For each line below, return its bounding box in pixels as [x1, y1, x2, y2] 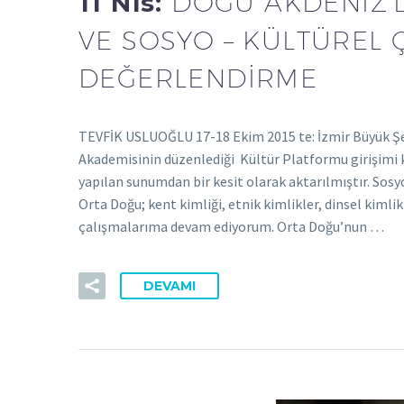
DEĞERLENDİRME [78, 62, 318, 93]
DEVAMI [143, 277, 196, 294]
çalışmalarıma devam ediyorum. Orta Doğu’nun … [78, 217, 384, 236]
